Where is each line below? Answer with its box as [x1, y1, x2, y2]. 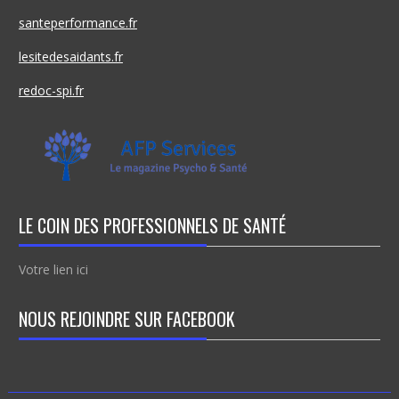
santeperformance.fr [18, 13, 137, 31]
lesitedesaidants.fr [18, 47, 123, 65]
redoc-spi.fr [18, 81, 84, 99]
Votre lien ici [18, 260, 88, 278]
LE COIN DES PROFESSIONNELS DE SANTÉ [18, 211, 286, 239]
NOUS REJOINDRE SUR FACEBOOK [18, 305, 235, 332]
